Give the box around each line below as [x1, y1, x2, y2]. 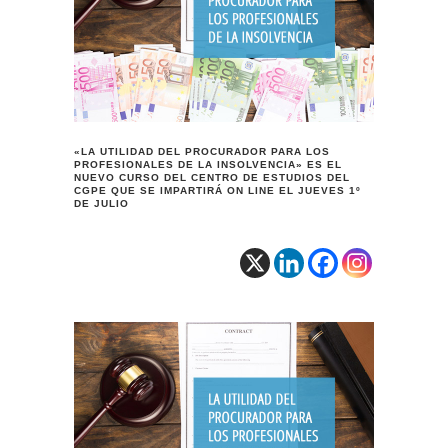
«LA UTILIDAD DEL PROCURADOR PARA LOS [74, 145, 330, 157]
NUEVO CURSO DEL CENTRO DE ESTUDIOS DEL [74, 171, 350, 183]
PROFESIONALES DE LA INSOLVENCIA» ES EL [74, 158, 342, 170]
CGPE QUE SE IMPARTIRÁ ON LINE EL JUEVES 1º [74, 184, 361, 196]
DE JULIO [74, 197, 129, 209]
